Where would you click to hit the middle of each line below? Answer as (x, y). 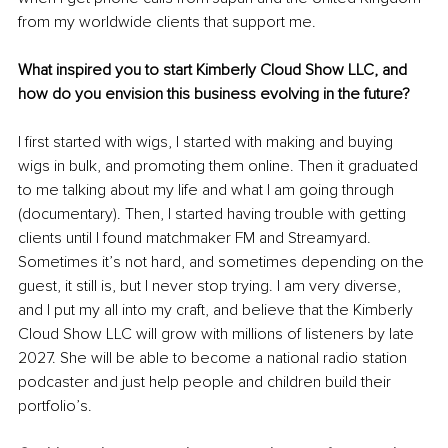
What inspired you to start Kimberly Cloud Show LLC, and (214, 69)
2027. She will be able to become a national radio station (214, 357)
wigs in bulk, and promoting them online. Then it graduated (220, 165)
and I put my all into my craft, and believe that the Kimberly (217, 309)
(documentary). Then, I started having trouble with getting (214, 213)
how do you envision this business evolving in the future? (214, 93)
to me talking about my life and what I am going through (208, 189)
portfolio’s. (55, 405)
